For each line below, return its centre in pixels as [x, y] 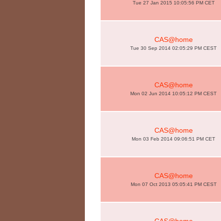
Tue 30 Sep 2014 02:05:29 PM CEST [173, 48]
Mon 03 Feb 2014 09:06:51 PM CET [173, 139]
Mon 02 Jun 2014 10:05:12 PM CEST [173, 93]
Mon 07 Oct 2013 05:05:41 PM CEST [173, 184]
